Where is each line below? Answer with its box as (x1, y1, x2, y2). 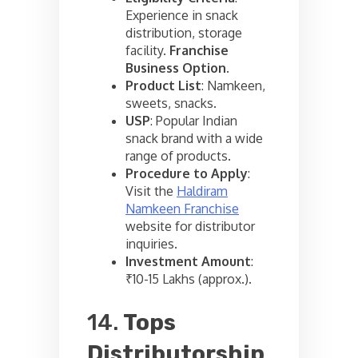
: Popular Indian (150, 112, 237, 129)
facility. (125, 42, 169, 58)
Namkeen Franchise (125, 200, 239, 217)
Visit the (125, 182, 177, 199)
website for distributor (125, 217, 255, 234)
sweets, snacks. (125, 94, 217, 111)
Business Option (125, 59, 226, 76)
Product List (125, 77, 201, 93)
